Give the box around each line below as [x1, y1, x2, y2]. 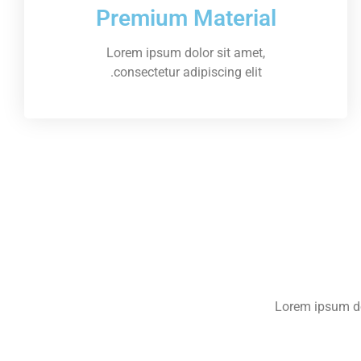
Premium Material [95, 4, 276, 31]
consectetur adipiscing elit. [113, 64, 262, 80]
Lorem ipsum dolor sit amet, [106, 44, 266, 60]
